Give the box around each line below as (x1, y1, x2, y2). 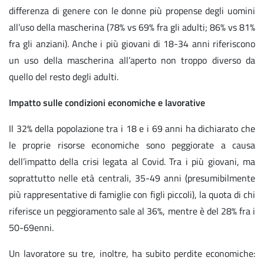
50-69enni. (9, 220, 54, 235)
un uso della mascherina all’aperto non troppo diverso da (9, 53, 255, 68)
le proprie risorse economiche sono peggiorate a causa (9, 138, 255, 153)
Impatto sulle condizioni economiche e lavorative (9, 95, 205, 110)
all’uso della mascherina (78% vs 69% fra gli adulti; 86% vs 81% (9, 20, 255, 35)
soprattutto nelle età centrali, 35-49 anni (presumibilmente (9, 171, 255, 186)
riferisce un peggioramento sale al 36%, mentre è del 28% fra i (9, 204, 255, 219)
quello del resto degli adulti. (9, 70, 118, 84)
